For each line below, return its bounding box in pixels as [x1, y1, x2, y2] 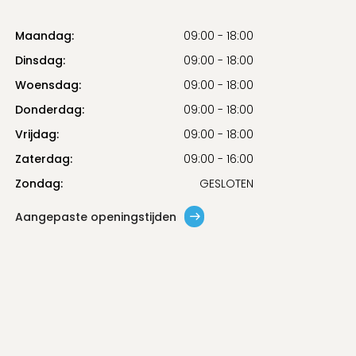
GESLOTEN [199, 176, 253, 192]
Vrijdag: [15, 126, 59, 142]
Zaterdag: [15, 151, 72, 167]
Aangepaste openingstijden [15, 208, 176, 225]
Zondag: [15, 176, 63, 192]
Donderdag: [15, 102, 84, 118]
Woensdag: [15, 77, 81, 93]
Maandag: [15, 28, 74, 44]
